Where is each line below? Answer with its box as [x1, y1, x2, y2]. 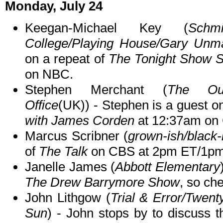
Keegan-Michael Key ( [25, 20, 188, 36]
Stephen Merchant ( [25, 82, 167, 98]
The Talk [39, 144, 88, 159]
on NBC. [25, 67, 73, 82]
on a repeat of [25, 51, 109, 67]
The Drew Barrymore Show [25, 175, 180, 190]
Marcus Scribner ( [25, 128, 128, 144]
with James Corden [25, 113, 134, 128]
